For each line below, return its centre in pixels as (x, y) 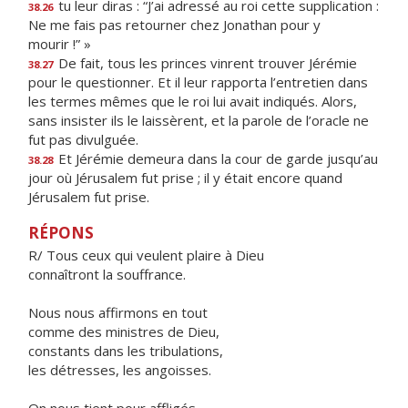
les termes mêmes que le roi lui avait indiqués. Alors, (193, 101)
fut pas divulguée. (83, 139)
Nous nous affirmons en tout (118, 312)
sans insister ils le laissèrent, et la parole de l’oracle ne (199, 120)
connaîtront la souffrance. (107, 274)
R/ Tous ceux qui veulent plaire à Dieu (146, 255)
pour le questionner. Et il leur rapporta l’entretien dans (198, 82)
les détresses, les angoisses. (120, 370)
